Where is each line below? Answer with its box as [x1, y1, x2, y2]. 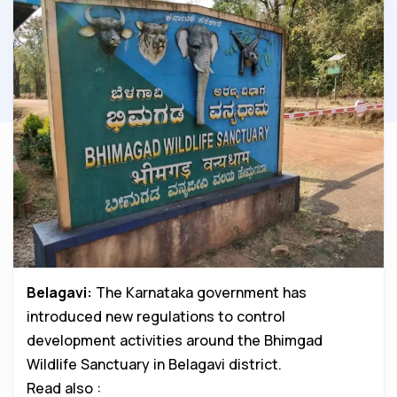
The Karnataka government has [92, 282, 307, 302]
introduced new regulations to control [27, 306, 285, 326]
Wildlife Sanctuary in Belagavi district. [27, 354, 282, 374]
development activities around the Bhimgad [27, 330, 323, 350]
